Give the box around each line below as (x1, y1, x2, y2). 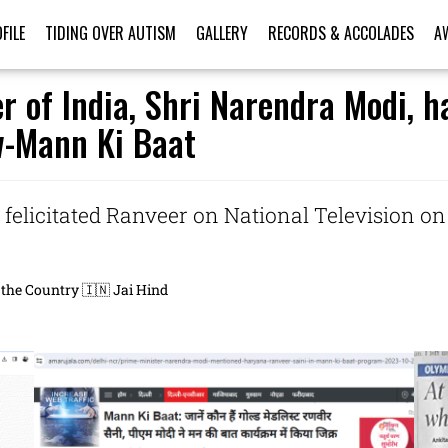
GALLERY (196, 21, 248, 45)
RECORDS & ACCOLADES (268, 21, 414, 45)
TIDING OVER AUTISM (45, 21, 176, 45)
